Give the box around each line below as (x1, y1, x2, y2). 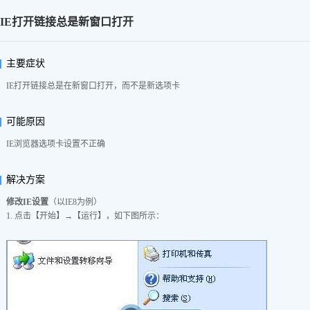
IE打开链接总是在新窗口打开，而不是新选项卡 (6, 81, 180, 91)
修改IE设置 (6, 197, 48, 207)
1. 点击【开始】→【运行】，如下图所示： (6, 211, 164, 221)
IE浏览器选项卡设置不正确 (6, 139, 105, 149)
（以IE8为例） (48, 197, 102, 207)
